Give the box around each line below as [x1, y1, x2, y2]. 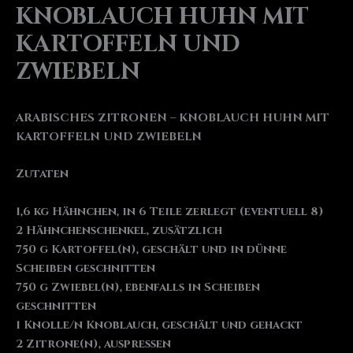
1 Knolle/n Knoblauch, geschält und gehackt [16, 317, 303, 333]
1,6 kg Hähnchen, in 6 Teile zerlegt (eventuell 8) [16, 203, 324, 219]
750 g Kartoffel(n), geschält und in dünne [16, 241, 287, 257]
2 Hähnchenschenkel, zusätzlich [16, 222, 222, 238]
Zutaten [16, 166, 69, 182]
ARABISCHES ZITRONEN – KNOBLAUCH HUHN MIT [16, 110, 329, 125]
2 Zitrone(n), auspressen [16, 336, 171, 351]
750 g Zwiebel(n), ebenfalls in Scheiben [16, 279, 260, 295]
